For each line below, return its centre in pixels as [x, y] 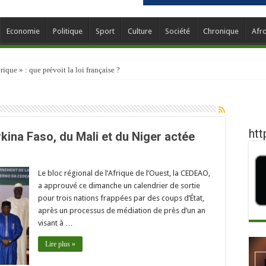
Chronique [221, 31]
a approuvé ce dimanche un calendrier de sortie [119, 185]
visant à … [56, 223]
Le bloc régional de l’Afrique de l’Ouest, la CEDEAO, [124, 173]
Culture [140, 31]
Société [178, 31]
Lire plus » [60, 244]
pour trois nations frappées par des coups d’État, [121, 198]
